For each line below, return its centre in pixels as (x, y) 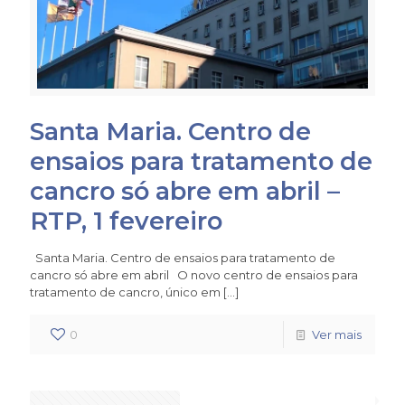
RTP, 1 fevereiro (126, 221)
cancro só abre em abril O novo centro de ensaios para (194, 274)
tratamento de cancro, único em (125, 292)
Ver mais (337, 334)
